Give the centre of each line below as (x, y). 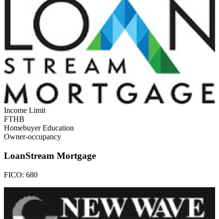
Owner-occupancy (33, 137)
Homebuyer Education (39, 128)
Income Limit (25, 110)
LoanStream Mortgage (50, 155)
